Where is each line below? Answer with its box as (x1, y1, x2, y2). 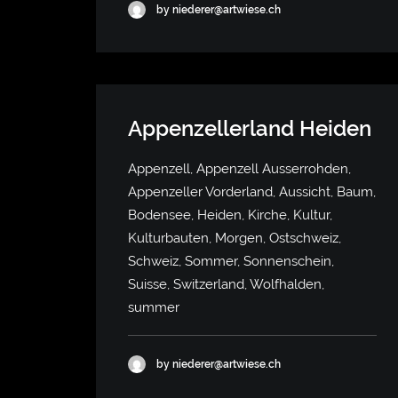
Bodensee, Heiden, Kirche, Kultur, (128, 207, 332, 223)
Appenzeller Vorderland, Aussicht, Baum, (128, 184, 376, 200)
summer (128, 299, 179, 315)
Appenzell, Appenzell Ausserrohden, (128, 161, 351, 177)
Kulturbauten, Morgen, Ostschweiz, (128, 230, 341, 246)
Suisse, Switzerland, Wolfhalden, (128, 276, 324, 292)
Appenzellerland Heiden (128, 115, 371, 141)
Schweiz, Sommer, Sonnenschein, (128, 253, 334, 269)
